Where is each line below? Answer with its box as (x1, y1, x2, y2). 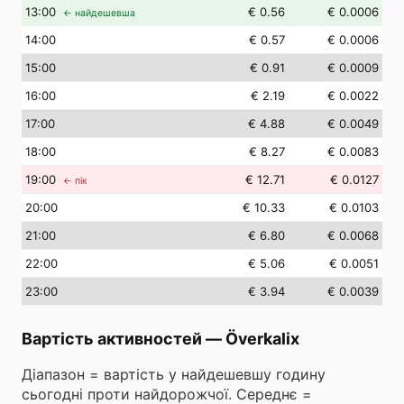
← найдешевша (63, 7, 135, 19)
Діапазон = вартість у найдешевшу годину (22, 365, 326, 383)
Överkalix (225, 329, 299, 348)
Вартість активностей (22, 329, 202, 348)
